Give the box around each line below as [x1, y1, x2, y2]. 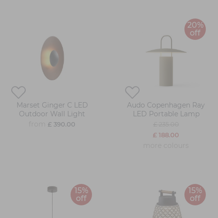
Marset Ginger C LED [16, 101, 88, 110]
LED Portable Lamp [132, 109, 200, 119]
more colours [143, 141, 189, 150]
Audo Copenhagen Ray [127, 101, 205, 110]
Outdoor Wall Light [19, 109, 85, 119]
